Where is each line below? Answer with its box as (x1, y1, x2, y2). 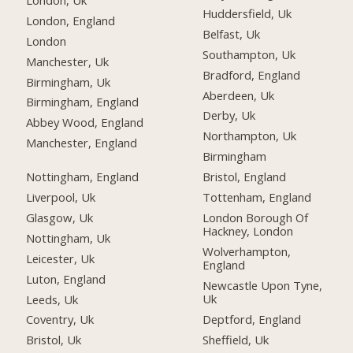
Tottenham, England (203, 189, 312, 206)
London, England (26, 12, 116, 28)
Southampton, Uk (203, 46, 296, 62)
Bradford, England (203, 66, 301, 83)
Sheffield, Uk (203, 331, 269, 347)
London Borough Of (203, 209, 309, 225)
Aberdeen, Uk (203, 87, 275, 103)
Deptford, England (203, 310, 302, 327)
